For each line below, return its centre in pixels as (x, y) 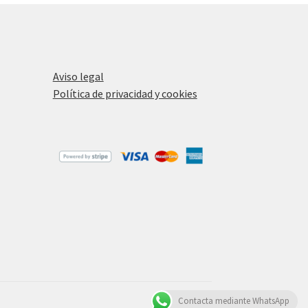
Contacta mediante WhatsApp (234, 301)
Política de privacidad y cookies (125, 94)
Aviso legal (78, 77)
